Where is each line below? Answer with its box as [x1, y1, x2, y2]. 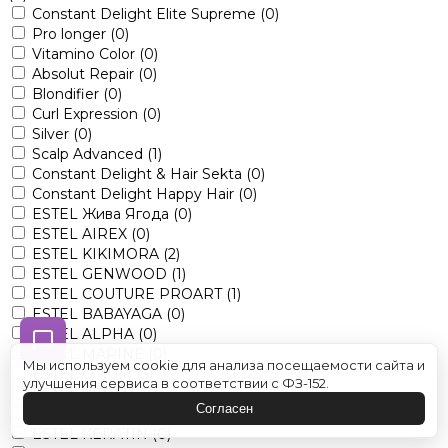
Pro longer [32, 24, 110, 43]
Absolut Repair [32, 64, 138, 83]
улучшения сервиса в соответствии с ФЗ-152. [23, 375, 329, 391]
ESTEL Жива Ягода [32, 204, 173, 223]
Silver [32, 124, 73, 143]
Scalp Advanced [32, 144, 147, 163]
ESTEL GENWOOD [32, 264, 171, 283]
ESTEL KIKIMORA [32, 244, 163, 263]
